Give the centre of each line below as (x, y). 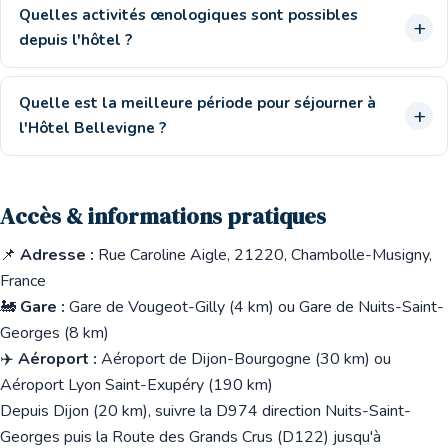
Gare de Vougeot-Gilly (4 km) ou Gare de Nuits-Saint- (254, 307)
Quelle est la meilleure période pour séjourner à (197, 103)
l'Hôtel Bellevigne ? (92, 128)
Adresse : (57, 255)
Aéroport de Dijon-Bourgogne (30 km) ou (244, 359)
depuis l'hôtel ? (75, 40)
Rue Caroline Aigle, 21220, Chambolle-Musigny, (265, 255)
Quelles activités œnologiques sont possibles (188, 15)
